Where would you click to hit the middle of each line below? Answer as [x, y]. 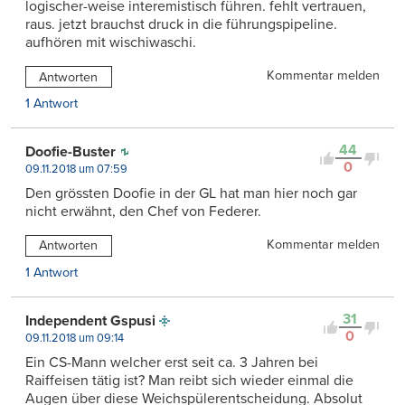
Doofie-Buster [71, 152]
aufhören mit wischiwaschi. [111, 43]
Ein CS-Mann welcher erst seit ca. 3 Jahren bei [172, 363]
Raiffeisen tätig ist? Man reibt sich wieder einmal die [189, 381]
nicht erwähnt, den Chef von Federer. [143, 212]
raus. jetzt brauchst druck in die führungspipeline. [181, 25]
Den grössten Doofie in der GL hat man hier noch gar [191, 194]
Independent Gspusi [90, 321]
